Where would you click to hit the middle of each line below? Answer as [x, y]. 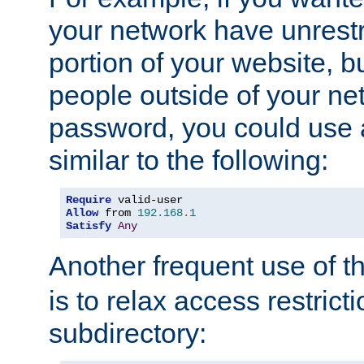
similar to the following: [188, 160]
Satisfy [89, 226]
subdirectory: [128, 334]
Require [89, 200]
